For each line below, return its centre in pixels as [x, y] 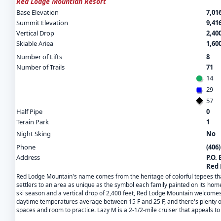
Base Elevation [37, 12]
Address [28, 157]
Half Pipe [29, 111]
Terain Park [33, 122]
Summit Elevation [42, 23]
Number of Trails [40, 67]
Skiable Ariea [35, 43]
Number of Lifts [39, 57]
